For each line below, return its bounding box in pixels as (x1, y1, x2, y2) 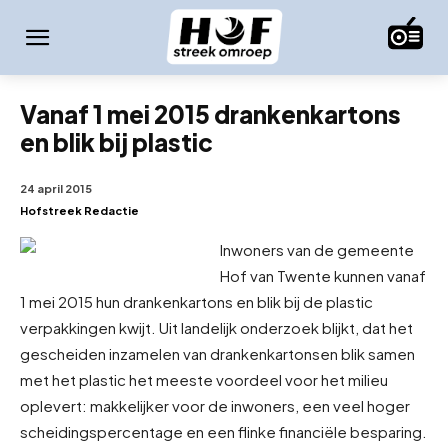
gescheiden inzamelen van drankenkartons (20, 343, 320, 363)
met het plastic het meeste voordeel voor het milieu (20, 369, 388, 389)
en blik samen (320, 343, 415, 363)
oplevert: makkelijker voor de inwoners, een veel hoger (20, 395, 410, 415)
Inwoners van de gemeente (220, 239, 414, 259)
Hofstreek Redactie (20, 203, 139, 217)
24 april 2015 (20, 181, 92, 195)
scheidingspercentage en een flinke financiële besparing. (20, 421, 427, 441)
